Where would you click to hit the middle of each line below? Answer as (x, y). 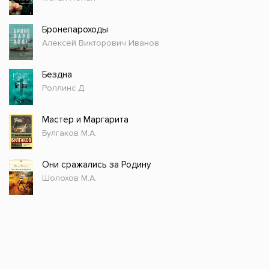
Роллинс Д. (64, 88)
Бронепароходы (75, 30)
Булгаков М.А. (69, 133)
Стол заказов (69, 240)
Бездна (57, 75)
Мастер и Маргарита (85, 120)
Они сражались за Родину (96, 165)
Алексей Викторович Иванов (101, 43)
